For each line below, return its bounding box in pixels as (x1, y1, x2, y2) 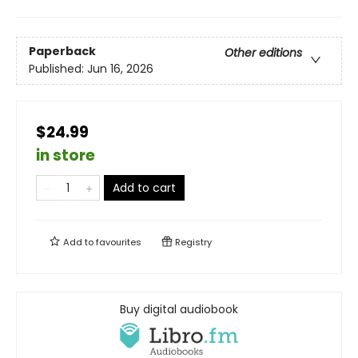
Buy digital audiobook (120, 300, 238, 317)
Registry (173, 235, 212, 249)
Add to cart (113, 179, 176, 196)
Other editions (225, 45, 302, 62)
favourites (96, 235, 141, 249)
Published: (29, 61, 87, 78)
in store (36, 144, 95, 166)
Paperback (29, 43, 96, 60)
